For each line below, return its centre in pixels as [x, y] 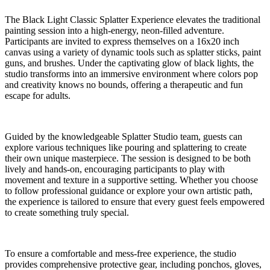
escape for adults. [38, 96]
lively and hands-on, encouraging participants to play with [115, 169]
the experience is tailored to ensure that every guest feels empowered [135, 202]
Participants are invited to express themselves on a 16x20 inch [122, 42]
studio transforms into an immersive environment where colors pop [131, 74]
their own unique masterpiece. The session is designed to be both [128, 159]
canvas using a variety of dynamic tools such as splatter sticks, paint [133, 52]
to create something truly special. [67, 213]
